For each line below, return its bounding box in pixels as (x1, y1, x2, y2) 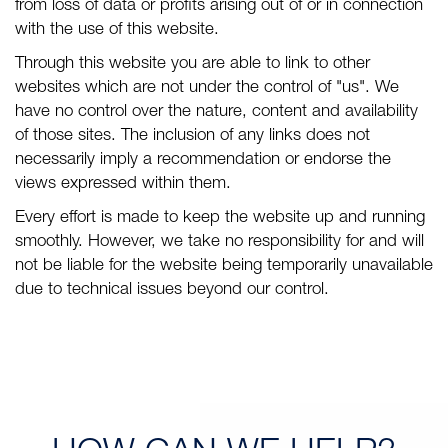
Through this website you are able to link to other (15, 56, 370, 73)
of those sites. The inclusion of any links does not (15, 128, 370, 145)
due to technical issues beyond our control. (15, 282, 329, 299)
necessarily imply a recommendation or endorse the (15, 152, 391, 169)
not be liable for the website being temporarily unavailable (15, 258, 433, 275)
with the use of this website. (15, 22, 219, 39)
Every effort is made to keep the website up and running (15, 210, 425, 227)
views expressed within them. (15, 176, 231, 193)
